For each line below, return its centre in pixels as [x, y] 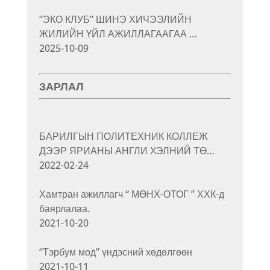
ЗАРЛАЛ [61, 86]
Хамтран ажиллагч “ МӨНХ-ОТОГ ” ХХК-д [131, 194]
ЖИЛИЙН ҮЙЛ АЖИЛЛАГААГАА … [118, 33]
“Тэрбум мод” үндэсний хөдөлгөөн [115, 252]
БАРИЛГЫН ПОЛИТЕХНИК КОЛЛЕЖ [123, 136]
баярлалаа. [64, 208]
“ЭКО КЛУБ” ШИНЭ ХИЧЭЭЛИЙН [115, 19]
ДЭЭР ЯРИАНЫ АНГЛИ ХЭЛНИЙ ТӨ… [127, 150]
